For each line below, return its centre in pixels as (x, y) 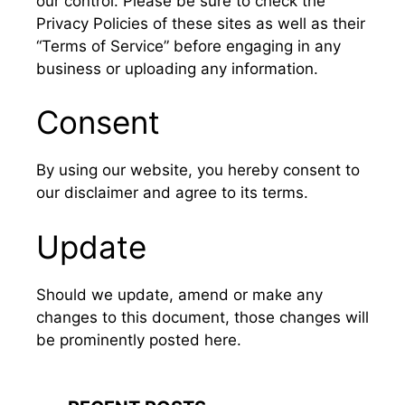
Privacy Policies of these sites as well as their (201, 23)
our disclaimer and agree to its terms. (172, 193)
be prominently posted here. (139, 339)
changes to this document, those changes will (202, 317)
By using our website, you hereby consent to (198, 170)
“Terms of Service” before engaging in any (188, 46)
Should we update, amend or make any (179, 294)
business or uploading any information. (177, 68)
